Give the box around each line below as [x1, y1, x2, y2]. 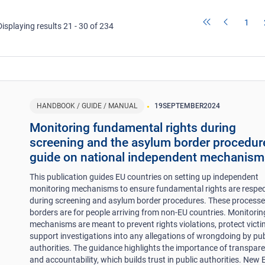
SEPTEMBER [163, 101, 204, 110]
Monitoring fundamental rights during [30, 120, 237, 135]
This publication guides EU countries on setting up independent [30, 172, 259, 182]
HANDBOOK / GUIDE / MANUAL [37, 101, 138, 110]
